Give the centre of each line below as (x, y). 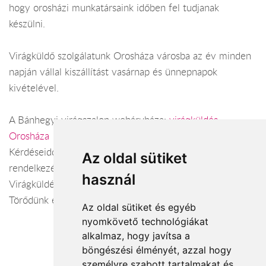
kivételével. (34, 88)
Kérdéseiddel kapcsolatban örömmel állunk (101, 152)
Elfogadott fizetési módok (133, 257)
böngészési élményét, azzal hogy (156, 250)
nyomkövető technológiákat (145, 221)
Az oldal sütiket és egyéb (139, 207)
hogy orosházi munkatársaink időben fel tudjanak (114, 8)
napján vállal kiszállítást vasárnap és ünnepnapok (113, 72)
